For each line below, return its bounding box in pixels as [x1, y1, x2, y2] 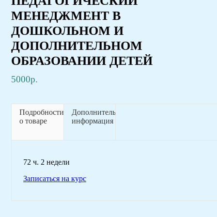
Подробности [19, 108, 64, 116]
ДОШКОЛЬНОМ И [11, 23, 124, 38]
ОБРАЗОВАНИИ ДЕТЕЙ [11, 53, 153, 68]
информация [71, 116, 113, 125]
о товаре [19, 116, 47, 125]
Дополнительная [71, 108, 127, 116]
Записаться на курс [23, 174, 86, 183]
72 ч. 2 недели [23, 157, 72, 166]
